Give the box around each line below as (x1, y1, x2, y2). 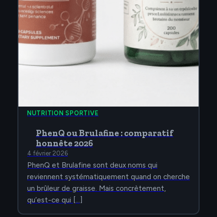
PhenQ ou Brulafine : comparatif (36, 128, 173, 139)
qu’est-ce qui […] (27, 196, 82, 205)
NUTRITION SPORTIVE (27, 109, 99, 117)
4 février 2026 (27, 150, 68, 157)
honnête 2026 (36, 138, 93, 149)
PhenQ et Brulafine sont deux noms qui (27, 161, 157, 170)
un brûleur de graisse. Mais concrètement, (27, 184, 166, 193)
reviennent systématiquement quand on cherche (27, 172, 190, 182)
